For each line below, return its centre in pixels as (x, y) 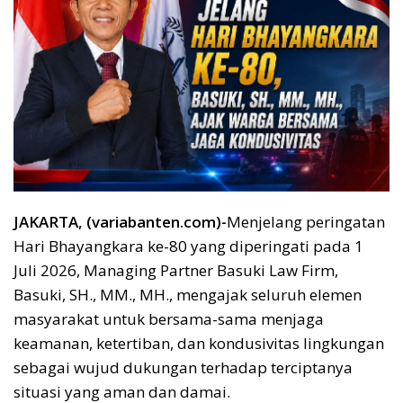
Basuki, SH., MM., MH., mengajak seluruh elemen (188, 295)
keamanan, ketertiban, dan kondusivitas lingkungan (199, 344)
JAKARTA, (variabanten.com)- (120, 222)
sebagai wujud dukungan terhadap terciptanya (183, 368)
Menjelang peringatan (306, 222)
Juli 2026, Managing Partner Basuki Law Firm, (176, 271)
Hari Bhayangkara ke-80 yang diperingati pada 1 (188, 246)
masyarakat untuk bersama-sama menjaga (169, 319)
